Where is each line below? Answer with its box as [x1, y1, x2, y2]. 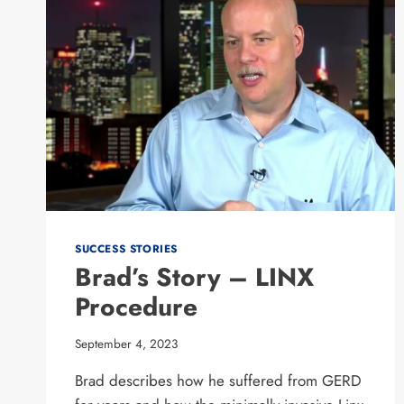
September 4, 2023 [75, 334, 178, 353]
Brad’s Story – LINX [75, 259, 314, 297]
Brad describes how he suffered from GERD [75, 369, 362, 391]
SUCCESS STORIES [75, 241, 178, 257]
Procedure [75, 289, 197, 326]
